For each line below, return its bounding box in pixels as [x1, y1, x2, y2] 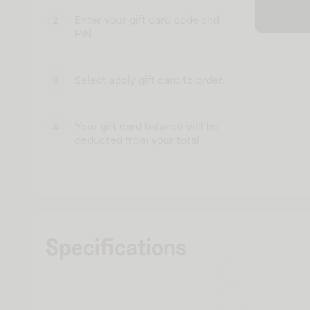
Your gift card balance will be [75, 120, 219, 132]
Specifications [46, 232, 187, 260]
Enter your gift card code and [75, 14, 219, 26]
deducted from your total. [75, 134, 201, 146]
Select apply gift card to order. [75, 74, 224, 86]
